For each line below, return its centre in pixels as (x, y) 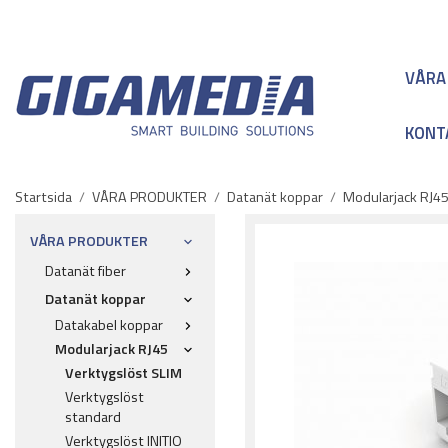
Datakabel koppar (109, 325)
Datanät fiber (85, 271)
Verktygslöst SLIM (123, 373)
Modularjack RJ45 (111, 349)
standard (93, 417)
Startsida (43, 197)
